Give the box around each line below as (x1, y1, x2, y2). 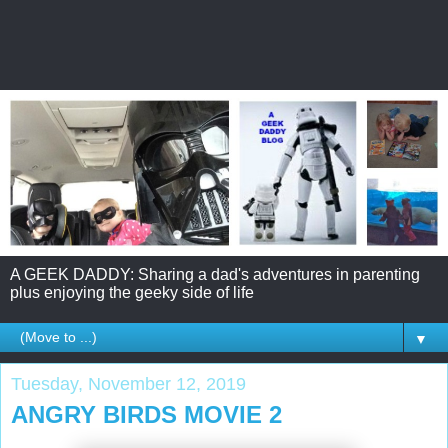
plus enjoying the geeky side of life (10, 283, 254, 301)
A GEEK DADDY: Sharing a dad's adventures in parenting (10, 265, 420, 283)
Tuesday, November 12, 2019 (11, 373, 246, 394)
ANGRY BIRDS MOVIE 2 (11, 400, 282, 428)
